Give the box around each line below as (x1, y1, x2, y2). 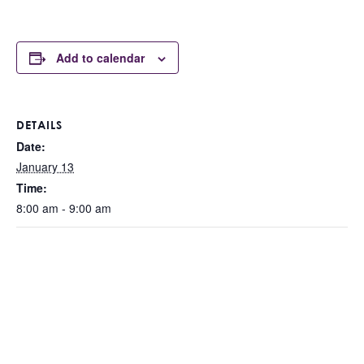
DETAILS (16, 118, 63, 132)
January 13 (16, 158, 74, 175)
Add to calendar (56, 50, 145, 66)
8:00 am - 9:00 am (16, 200, 111, 216)
